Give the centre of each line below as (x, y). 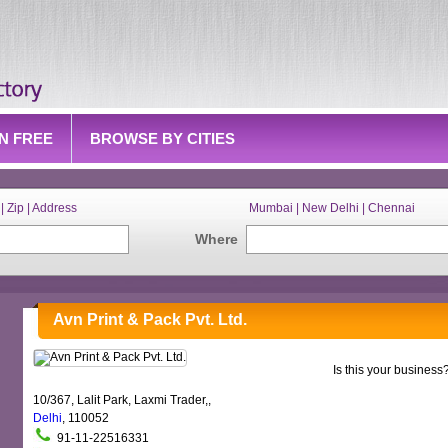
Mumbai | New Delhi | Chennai (332, 208)
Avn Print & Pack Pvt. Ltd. (150, 319)
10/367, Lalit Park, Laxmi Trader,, (122, 400)
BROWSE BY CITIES (162, 138)
